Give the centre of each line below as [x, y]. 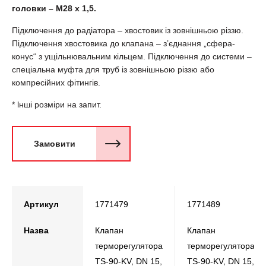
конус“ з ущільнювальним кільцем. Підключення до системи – [132, 56]
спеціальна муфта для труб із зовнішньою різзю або [113, 69]
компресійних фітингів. [56, 83]
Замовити [55, 144]
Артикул [41, 204]
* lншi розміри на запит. [57, 104]
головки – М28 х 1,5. [54, 8]
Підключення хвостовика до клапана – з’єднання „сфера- [123, 43]
